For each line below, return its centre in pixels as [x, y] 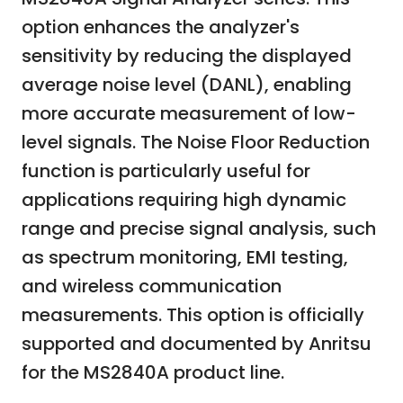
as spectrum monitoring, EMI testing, [185, 258]
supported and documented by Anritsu [197, 344]
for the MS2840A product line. [153, 373]
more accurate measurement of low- [189, 114]
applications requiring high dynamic [184, 200]
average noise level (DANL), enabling [187, 85]
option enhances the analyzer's [161, 27]
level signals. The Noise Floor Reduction [196, 143]
